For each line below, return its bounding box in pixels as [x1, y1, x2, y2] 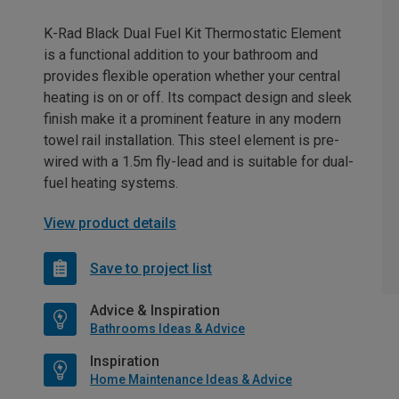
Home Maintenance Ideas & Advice [90, 372, 292, 387]
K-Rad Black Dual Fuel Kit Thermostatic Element [44, 25, 341, 43]
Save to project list [90, 259, 212, 277]
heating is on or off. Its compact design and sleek [44, 89, 352, 107]
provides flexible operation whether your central [44, 68, 340, 85]
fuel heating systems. [44, 175, 178, 192]
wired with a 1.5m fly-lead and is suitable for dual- [44, 153, 354, 171]
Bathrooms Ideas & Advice [90, 322, 245, 337]
